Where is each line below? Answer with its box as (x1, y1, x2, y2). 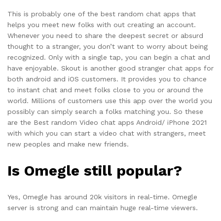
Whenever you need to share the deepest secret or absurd (7, 31, 203, 39)
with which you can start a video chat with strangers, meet (7, 129, 206, 137)
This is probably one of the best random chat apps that (7, 9, 196, 18)
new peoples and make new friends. (7, 140, 129, 148)
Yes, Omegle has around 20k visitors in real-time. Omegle (7, 193, 197, 201)
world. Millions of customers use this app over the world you (7, 96, 212, 105)
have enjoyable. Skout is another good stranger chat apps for (7, 64, 214, 72)
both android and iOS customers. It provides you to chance (7, 74, 207, 83)
